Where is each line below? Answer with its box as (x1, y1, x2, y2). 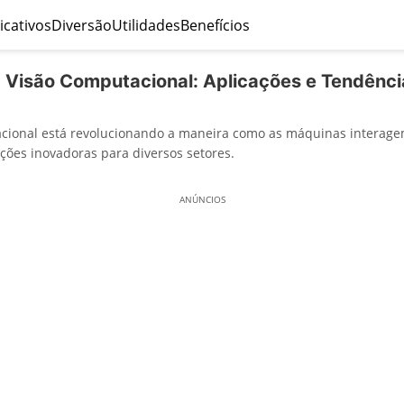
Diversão (50, 14, 112, 35)
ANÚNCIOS (179, 193, 225, 206)
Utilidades (111, 14, 180, 35)
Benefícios (179, 14, 250, 35)
